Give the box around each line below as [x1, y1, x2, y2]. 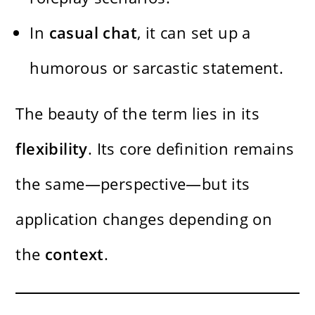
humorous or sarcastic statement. [30, 56, 284, 78]
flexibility [15, 137, 88, 159]
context [45, 243, 104, 264]
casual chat [49, 21, 138, 43]
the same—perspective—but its [15, 172, 250, 194]
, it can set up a [137, 21, 251, 43]
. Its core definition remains [87, 137, 295, 159]
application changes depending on [15, 207, 273, 229]
